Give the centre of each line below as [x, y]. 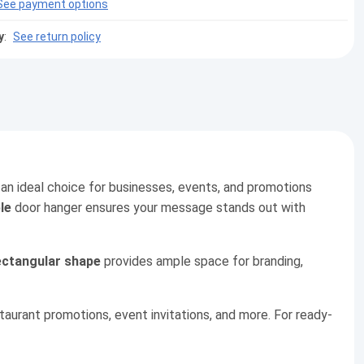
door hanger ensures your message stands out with [158, 208]
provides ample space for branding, [202, 262]
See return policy [57, 37]
